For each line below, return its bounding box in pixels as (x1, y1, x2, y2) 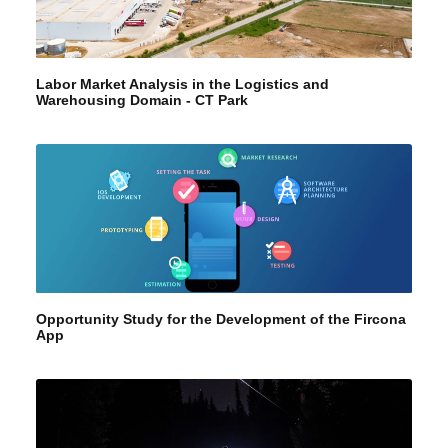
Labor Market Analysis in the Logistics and (36, 76, 329, 93)
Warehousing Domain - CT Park (36, 92, 248, 109)
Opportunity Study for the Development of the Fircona (36, 311, 406, 328)
